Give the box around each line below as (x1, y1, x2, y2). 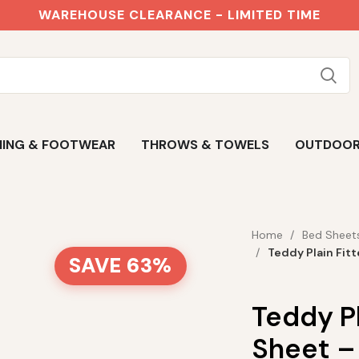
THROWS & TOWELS (140, 136, 269, 153)
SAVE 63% (68, 252, 172, 279)
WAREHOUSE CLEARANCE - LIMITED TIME (38, 6, 321, 23)
